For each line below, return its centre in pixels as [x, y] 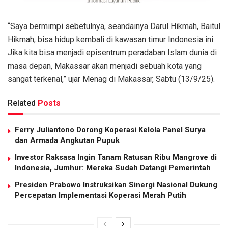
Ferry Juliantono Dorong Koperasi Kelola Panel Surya [110, 130]
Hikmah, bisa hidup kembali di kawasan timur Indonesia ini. [111, 40]
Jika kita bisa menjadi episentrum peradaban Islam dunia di [112, 53]
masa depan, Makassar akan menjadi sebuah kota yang [105, 66]
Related [22, 103]
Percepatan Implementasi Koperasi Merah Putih [101, 196]
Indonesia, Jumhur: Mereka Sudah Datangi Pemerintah [113, 168]
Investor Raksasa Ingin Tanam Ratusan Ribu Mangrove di [116, 158]
